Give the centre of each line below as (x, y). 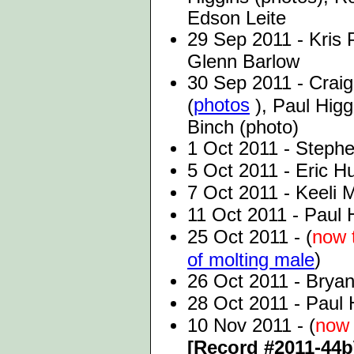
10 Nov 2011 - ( (251, 325)
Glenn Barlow (243, 61)
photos (222, 105)
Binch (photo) (243, 126)
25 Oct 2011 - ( (250, 237)
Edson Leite (237, 17)
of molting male (251, 259)
